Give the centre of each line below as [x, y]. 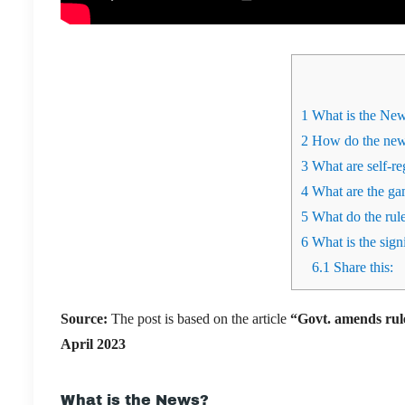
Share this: [361, 267]
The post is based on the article [199, 318]
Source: [86, 318]
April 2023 [93, 344]
